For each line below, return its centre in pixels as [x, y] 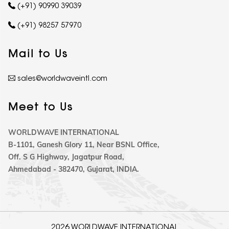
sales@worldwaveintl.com [62, 79]
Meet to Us [41, 108]
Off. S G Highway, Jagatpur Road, [66, 157]
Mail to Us [38, 55]
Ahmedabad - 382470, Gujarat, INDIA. [74, 169]
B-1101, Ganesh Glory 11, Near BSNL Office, [84, 145]
